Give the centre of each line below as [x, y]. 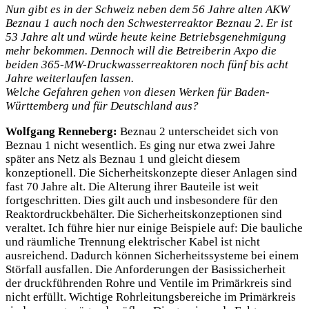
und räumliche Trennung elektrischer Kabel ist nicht [133, 241]
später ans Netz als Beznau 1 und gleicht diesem [123, 159]
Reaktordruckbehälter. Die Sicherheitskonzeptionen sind [144, 214]
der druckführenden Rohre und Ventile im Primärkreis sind [149, 283]
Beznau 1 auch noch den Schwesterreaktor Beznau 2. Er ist [149, 23]
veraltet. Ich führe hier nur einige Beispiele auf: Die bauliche [154, 228]
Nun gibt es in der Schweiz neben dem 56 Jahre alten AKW [148, 9]
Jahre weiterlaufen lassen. [70, 78]
